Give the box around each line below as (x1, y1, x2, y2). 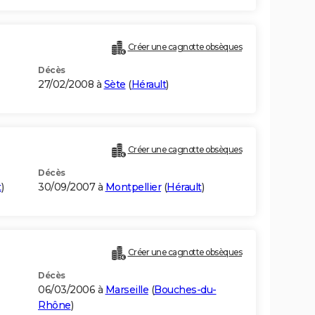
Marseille (105, 283, 148, 297)
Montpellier (105, 181, 161, 194)
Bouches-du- (154, 283, 217, 297)
